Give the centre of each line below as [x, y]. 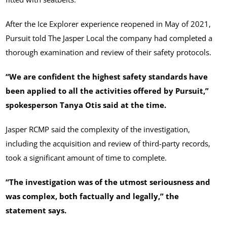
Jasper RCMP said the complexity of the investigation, [98, 129]
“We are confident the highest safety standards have [107, 77]
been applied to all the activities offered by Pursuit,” [107, 91]
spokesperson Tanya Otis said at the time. [86, 105]
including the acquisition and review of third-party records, [108, 144]
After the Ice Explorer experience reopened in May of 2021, [108, 24]
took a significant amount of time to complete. [87, 158]
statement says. [36, 211]
